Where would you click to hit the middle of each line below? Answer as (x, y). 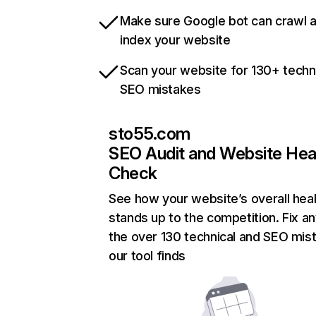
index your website (175, 40)
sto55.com (150, 134)
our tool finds (147, 256)
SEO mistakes (160, 90)
